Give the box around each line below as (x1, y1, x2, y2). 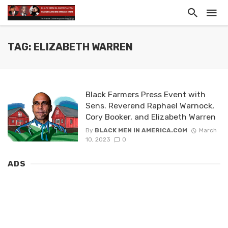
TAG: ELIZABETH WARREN (8, 41, 133, 53)
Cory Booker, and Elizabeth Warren (85, 112, 216, 122)
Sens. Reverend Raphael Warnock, (85, 101, 214, 110)
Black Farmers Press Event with (85, 90, 206, 99)
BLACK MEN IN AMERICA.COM (94, 127, 187, 134)
